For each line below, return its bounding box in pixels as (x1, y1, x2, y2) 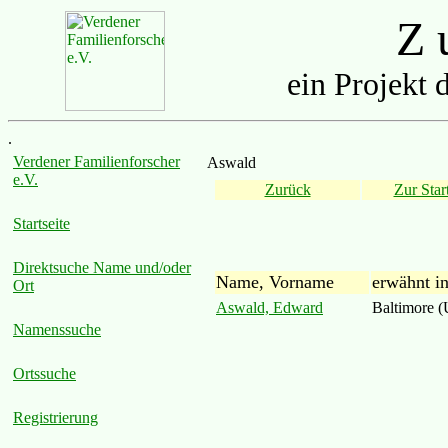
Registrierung (13, 409, 98, 426)
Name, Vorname (216, 271, 334, 292)
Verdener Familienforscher (13, 153, 180, 170)
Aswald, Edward (216, 298, 323, 316)
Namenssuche (13, 321, 101, 338)
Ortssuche (13, 365, 76, 382)
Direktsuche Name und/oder (13, 259, 191, 276)
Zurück (264, 181, 311, 198)
